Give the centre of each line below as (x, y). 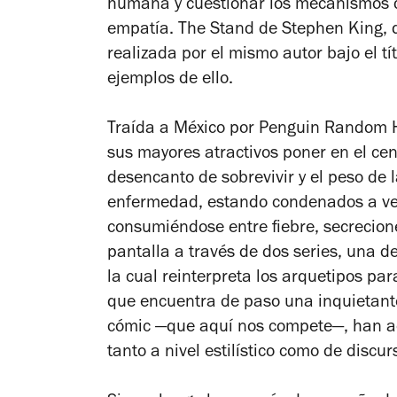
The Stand (216, 31)
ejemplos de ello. (170, 80)
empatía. (143, 31)
